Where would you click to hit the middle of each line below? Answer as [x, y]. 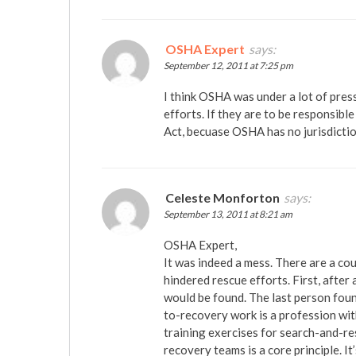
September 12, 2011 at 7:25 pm [228, 66]
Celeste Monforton [222, 198]
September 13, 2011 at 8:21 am [228, 215]
